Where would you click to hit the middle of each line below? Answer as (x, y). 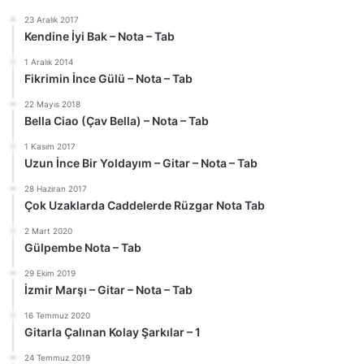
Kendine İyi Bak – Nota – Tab (100, 37)
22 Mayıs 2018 (52, 104)
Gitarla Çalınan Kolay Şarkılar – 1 (113, 332)
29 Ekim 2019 (50, 273)
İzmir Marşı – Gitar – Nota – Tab (108, 290)
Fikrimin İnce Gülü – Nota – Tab (108, 79)
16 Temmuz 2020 (57, 316)
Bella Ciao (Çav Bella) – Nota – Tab (117, 121)
